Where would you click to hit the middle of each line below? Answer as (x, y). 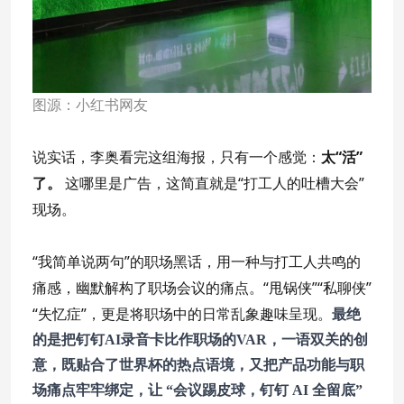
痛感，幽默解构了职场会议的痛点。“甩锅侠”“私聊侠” (202, 287)
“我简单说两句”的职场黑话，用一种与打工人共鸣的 (197, 261)
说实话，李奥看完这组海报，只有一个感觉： (177, 156)
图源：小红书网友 (90, 105)
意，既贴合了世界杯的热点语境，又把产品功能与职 (198, 364)
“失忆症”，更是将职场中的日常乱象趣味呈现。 (182, 313)
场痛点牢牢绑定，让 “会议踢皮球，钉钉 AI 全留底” (197, 390)
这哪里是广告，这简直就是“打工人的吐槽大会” (213, 183)
